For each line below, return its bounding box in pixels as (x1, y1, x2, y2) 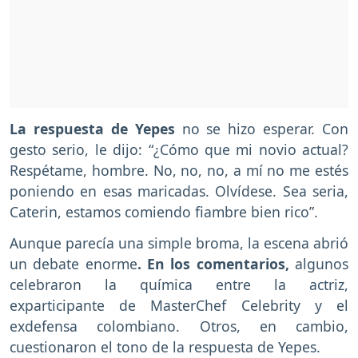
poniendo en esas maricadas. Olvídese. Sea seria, (10, 181, 348, 201)
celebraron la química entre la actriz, (10, 274, 348, 294)
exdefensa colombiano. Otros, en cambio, (10, 316, 348, 336)
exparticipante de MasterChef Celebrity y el (10, 295, 348, 315)
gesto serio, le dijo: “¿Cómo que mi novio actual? (10, 139, 348, 159)
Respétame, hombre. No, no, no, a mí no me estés (10, 160, 348, 180)
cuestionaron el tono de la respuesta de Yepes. (10, 336, 320, 356)
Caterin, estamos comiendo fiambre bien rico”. (10, 201, 318, 221)
